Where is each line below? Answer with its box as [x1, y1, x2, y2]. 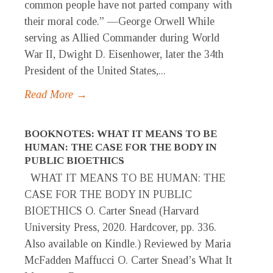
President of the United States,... [24, 65, 166, 77]
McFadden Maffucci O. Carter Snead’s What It [24, 254, 232, 267]
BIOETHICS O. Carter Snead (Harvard [24, 205, 199, 218]
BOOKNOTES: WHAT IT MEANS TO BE [24, 128, 217, 140]
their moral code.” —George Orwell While [24, 15, 214, 28]
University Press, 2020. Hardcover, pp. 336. [24, 221, 216, 234]
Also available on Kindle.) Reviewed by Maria [24, 238, 231, 250]
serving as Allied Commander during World [24, 32, 219, 44]
